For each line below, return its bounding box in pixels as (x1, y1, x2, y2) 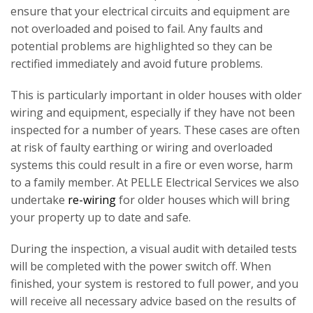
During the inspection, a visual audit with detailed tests (10, 241, 297, 257)
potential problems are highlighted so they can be (10, 38, 272, 54)
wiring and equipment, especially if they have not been (10, 105, 295, 121)
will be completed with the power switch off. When (10, 259, 271, 275)
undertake (10, 192, 68, 208)
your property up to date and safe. (10, 210, 191, 226)
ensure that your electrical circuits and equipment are (10, 3, 290, 20)
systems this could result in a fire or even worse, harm (10, 157, 293, 173)
